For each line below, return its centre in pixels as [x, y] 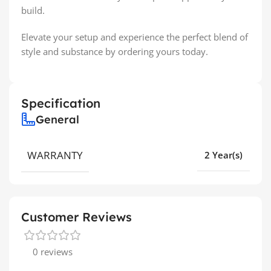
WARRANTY [55, 155]
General [57, 119]
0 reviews [53, 251]
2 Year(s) [224, 155]
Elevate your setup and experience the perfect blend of [135, 37]
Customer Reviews [77, 217]
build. [33, 10]
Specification [61, 103]
